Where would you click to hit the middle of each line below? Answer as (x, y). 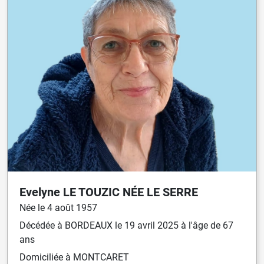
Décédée (38, 226)
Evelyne (41, 192)
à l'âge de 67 (206, 226)
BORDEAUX (89, 226)
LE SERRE (172, 192)
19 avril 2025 (151, 226)
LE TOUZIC (93, 192)
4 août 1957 (72, 208)
